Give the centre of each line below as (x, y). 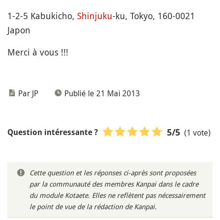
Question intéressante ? (53, 132)
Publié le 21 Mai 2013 (102, 93)
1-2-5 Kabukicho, (42, 16)
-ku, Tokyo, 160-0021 (154, 16)
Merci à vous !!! (38, 52)
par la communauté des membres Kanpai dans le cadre (114, 184)
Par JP (28, 93)
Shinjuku (95, 16)
